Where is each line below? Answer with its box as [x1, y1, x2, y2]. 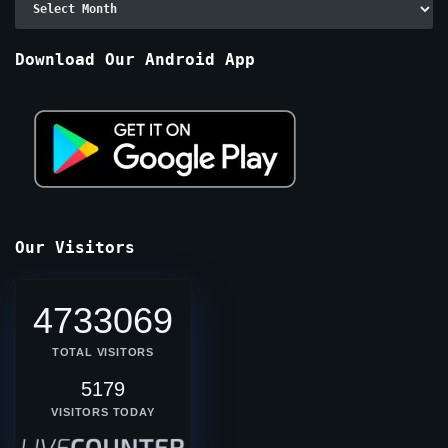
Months [14, 34, 62, 51]
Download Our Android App [15, 49, 255, 69]
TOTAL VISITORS [51, 345, 155, 358]
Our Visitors [15, 237, 135, 257]
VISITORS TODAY [51, 405, 155, 418]
